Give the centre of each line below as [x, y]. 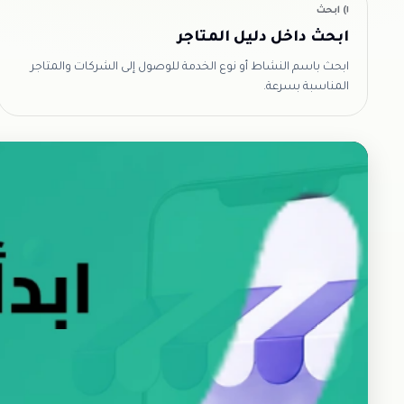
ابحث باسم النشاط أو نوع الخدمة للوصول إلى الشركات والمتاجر [190, 68]
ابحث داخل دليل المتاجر [263, 38]
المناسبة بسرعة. [306, 87]
